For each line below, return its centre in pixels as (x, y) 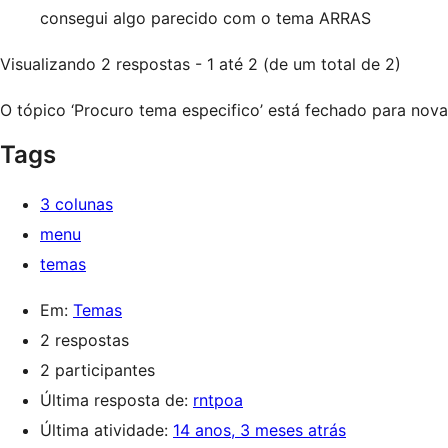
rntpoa (218, 400)
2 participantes (97, 370)
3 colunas (76, 204)
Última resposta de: (116, 400)
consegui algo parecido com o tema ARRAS (205, 18)
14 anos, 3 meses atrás (259, 430)
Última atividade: (106, 430)
